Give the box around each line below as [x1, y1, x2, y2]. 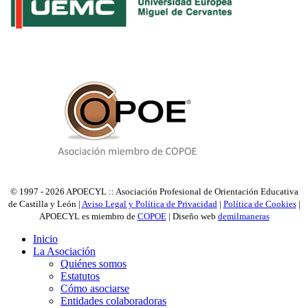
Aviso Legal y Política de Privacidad [81, 199, 217, 210]
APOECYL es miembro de [38, 211, 137, 222]
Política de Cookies [223, 199, 296, 210]
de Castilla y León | [8, 199, 82, 210]
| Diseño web [166, 211, 218, 222]
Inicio [33, 233, 58, 245]
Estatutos [60, 270, 100, 283]
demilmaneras [217, 211, 269, 222]
